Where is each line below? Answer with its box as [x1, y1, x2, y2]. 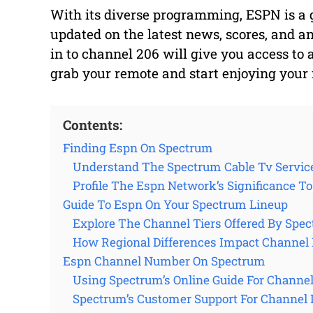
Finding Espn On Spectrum [63, 140, 213, 156]
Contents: [63, 116, 122, 133]
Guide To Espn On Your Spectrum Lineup [63, 196, 288, 212]
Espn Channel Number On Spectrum [63, 253, 265, 269]
